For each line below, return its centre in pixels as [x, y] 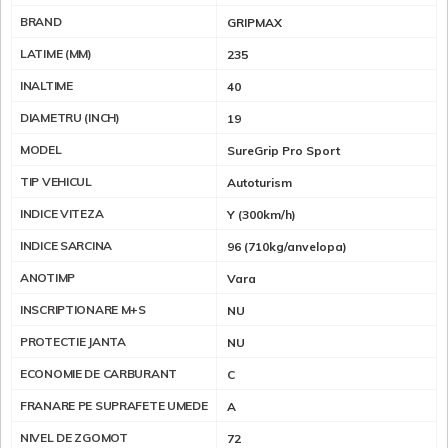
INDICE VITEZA [62, 214]
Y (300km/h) [261, 215]
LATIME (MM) [56, 54]
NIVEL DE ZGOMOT [74, 438]
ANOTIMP [47, 278]
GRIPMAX [254, 23]
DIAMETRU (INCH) [70, 118]
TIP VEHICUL [56, 182]
